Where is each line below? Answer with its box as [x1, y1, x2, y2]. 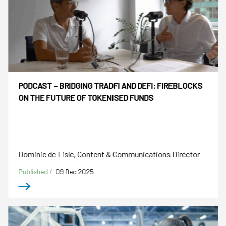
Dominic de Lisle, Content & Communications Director [18, 149, 200, 159]
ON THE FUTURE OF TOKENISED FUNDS [18, 93, 154, 103]
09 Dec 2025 [55, 166, 94, 176]
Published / [18, 166, 54, 176]
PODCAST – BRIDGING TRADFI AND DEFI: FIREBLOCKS [18, 81, 203, 91]
